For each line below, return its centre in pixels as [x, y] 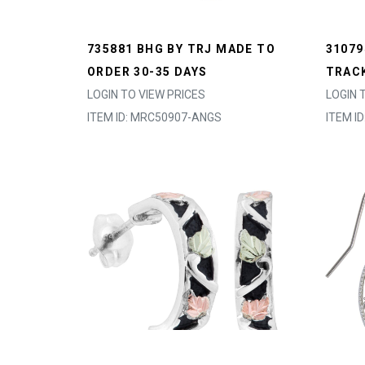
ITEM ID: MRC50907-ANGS [154, 117]
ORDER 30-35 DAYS [147, 72]
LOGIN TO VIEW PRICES [146, 95]
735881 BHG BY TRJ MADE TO [181, 49]
